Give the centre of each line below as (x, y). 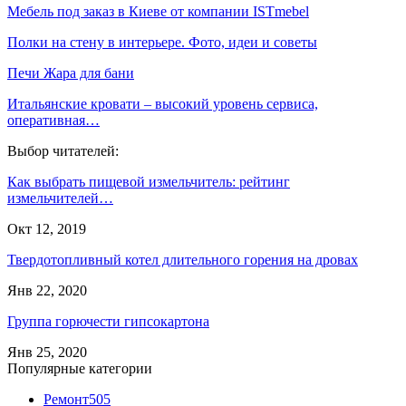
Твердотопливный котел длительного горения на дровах (183, 259)
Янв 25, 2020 (47, 352)
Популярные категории (80, 368)
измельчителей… (60, 198)
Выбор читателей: (63, 150)
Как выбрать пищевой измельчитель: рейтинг (149, 181)
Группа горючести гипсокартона (108, 321)
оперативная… (53, 120)
